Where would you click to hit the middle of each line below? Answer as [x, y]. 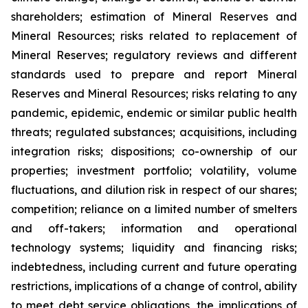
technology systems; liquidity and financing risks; [154, 247]
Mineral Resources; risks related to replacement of [154, 36]
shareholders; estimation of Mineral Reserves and [154, 16]
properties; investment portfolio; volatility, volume [154, 170]
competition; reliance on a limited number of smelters [154, 209]
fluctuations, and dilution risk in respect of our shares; [154, 190]
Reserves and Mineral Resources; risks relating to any [154, 93]
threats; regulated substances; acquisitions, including [154, 132]
